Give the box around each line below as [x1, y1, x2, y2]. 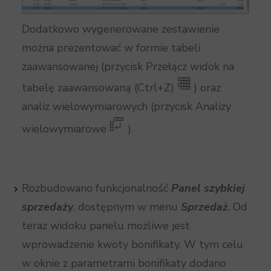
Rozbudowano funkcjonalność [22, 181, 171, 196]
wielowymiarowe [22, 122, 109, 137]
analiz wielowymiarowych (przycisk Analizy [22, 99, 231, 114]
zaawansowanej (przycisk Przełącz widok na [22, 59, 234, 74]
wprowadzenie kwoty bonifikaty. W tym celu [22, 237, 243, 252]
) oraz [194, 80, 221, 96]
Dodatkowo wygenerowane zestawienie [22, 22, 220, 37]
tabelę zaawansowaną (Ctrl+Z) [22, 80, 177, 96]
